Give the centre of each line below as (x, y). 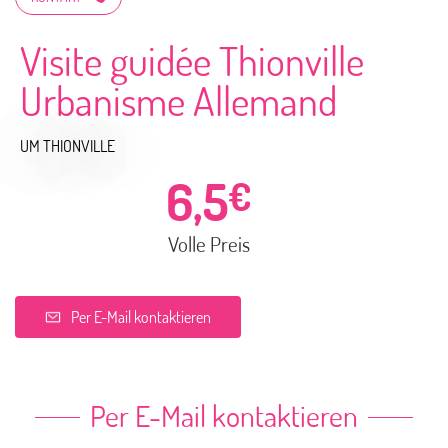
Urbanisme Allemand (178, 99)
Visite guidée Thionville (192, 59)
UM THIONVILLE (67, 145)
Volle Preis (209, 243)
